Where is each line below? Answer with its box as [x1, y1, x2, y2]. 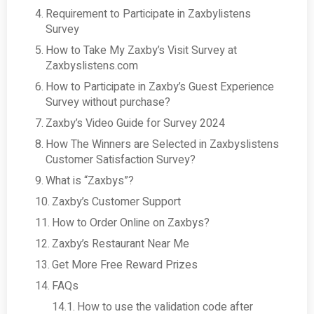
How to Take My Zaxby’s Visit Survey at [46, 41, 238, 59]
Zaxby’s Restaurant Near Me [52, 235, 190, 252]
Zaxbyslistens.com [46, 57, 139, 74]
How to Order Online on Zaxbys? [52, 214, 210, 231]
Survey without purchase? [46, 93, 171, 111]
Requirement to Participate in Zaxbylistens [46, 5, 252, 22]
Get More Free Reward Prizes [52, 256, 198, 273]
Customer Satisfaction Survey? [46, 151, 196, 168]
